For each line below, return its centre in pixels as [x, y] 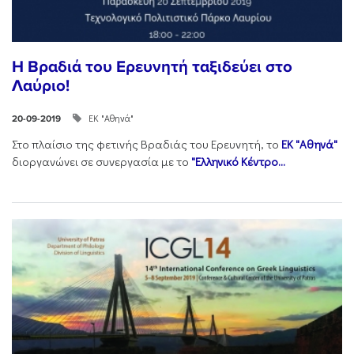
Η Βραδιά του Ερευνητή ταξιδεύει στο [152, 67]
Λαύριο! [41, 86]
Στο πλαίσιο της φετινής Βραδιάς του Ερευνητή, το [147, 145]
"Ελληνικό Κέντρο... [238, 162]
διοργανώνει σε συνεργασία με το [102, 162]
